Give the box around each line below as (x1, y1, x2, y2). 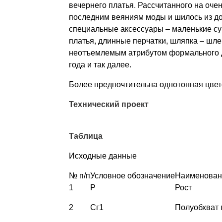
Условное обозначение (90, 171, 175, 180)
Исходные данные (68, 151, 137, 160)
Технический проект (68, 100, 149, 109)
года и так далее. (68, 60, 131, 69)
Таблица (68, 131, 103, 140)
